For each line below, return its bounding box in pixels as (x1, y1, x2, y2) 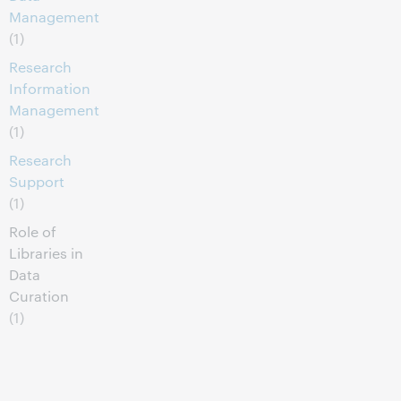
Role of (9, 222, 56, 241)
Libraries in (9, 243, 83, 262)
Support (9, 172, 64, 191)
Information (9, 79, 90, 98)
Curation (9, 286, 69, 305)
